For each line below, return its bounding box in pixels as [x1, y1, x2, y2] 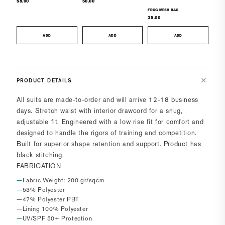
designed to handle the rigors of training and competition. [17, 129, 197, 137]
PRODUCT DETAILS [17, 77, 72, 84]
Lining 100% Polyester [22, 205, 88, 213]
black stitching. [17, 151, 67, 159]
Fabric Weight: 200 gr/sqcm [22, 177, 104, 184]
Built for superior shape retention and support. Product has [17, 140, 201, 148]
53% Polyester [22, 186, 65, 194]
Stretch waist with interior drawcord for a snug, [35, 107, 183, 115]
